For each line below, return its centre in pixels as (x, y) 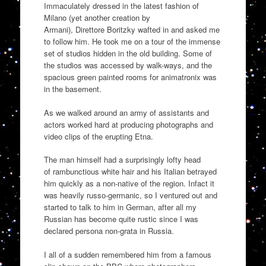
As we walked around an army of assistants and (126, 112)
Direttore (90, 30)
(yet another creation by (108, 18)
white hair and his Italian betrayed (159, 172)
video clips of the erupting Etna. (99, 136)
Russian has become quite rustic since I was (121, 219)
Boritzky (121, 30)
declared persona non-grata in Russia (107, 231)
